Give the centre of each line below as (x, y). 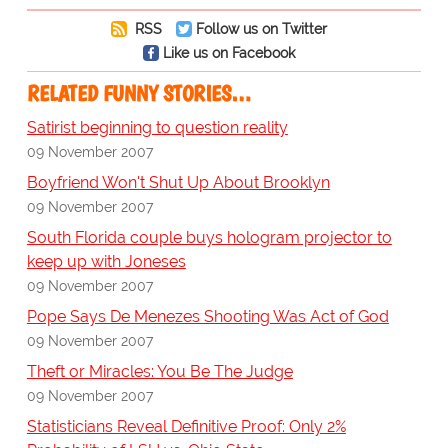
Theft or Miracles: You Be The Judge (159, 372)
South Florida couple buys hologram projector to (209, 238)
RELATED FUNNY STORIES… (138, 94)
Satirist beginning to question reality (157, 128)
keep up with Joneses (106, 262)
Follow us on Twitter (261, 29)
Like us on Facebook (228, 53)
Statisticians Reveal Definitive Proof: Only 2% (186, 427)
